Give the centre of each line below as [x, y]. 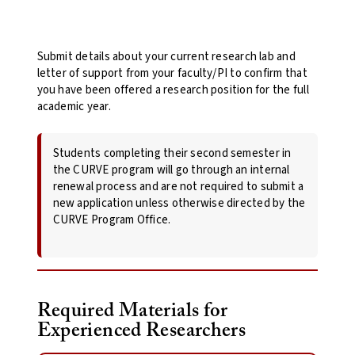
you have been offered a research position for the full [173, 90]
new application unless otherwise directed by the [179, 203]
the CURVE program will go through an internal [171, 170]
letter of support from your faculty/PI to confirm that [172, 74]
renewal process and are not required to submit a [178, 186]
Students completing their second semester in [172, 153]
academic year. [74, 107]
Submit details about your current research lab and [166, 57]
